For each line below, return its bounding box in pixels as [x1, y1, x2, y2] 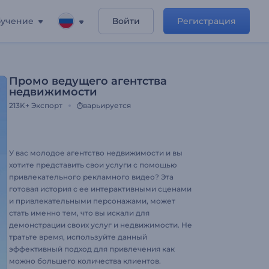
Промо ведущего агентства [9, 74, 167, 88]
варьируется [83, 101, 131, 110]
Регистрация [177, 16, 236, 26]
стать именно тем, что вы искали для [9, 208, 150, 217]
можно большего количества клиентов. [9, 256, 161, 265]
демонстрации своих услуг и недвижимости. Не [9, 220, 192, 229]
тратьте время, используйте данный [9, 232, 147, 241]
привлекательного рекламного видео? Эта [9, 172, 174, 181]
